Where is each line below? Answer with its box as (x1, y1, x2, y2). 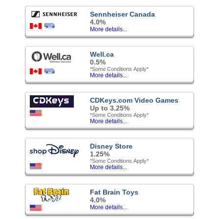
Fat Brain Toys (90, 188, 138, 196)
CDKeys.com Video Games (90, 96, 178, 104)
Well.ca (90, 50, 114, 58)
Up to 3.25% (90, 104, 130, 112)
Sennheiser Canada (90, 10, 155, 18)
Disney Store (90, 142, 132, 150)
